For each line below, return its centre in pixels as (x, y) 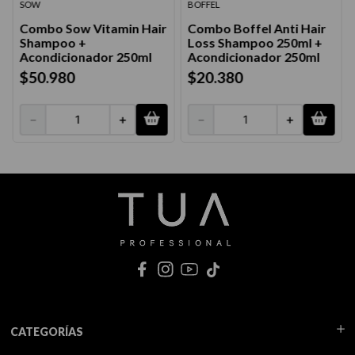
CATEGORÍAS (46, 332)
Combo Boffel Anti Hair (257, 28)
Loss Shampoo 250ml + (255, 42)
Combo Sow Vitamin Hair (93, 28)
